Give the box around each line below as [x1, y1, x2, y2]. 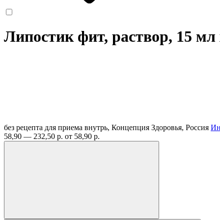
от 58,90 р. [65, 132, 100, 140]
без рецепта [4, 123, 43, 132]
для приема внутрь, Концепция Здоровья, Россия [45, 123, 211, 132]
